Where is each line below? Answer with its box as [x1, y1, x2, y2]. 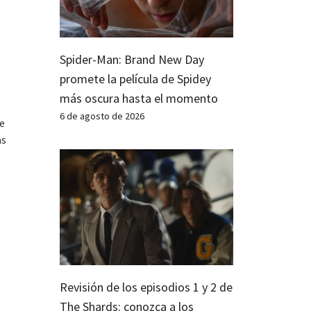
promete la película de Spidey [60, 70, 211, 87]
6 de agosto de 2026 [60, 109, 144, 122]
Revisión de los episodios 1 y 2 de [60, 278, 233, 295]
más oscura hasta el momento [60, 90, 218, 106]
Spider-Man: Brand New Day [60, 51, 204, 67]
